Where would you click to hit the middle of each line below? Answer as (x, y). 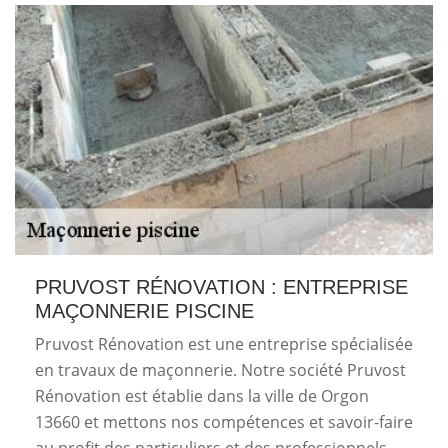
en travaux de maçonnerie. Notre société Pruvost (220, 370)
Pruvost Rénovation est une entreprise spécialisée (224, 344)
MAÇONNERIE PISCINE (144, 311)
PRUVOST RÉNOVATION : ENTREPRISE (221, 287)
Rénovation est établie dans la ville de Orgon (202, 396)
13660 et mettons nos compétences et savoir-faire (224, 422)
